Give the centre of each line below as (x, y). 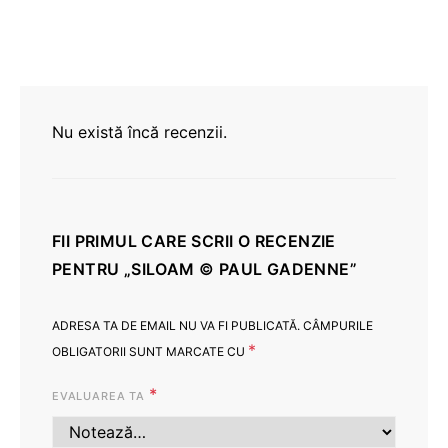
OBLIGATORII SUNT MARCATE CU (150, 351)
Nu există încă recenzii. (139, 132)
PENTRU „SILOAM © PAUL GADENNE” (204, 269)
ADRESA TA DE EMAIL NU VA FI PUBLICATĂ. (176, 325)
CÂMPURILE (338, 325)
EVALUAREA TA (100, 396)
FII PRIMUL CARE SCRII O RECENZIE (194, 241)
